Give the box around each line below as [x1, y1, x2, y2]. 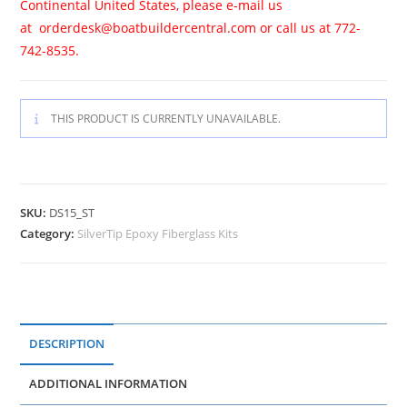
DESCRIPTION [29, 335, 105, 352]
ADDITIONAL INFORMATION [29, 375, 188, 392]
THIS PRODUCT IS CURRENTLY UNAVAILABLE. [48, 110, 282, 126]
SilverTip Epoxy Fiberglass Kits [77, 224, 239, 242]
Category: [20, 224, 78, 242]
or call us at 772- [256, 18, 362, 36]
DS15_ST [49, 203, 95, 221]
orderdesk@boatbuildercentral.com [35, 18, 257, 36]
